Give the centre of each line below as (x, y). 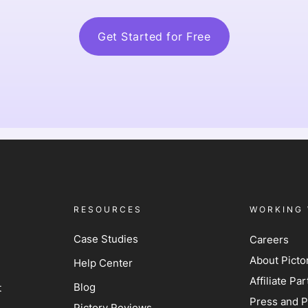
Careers (269, 240)
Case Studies (106, 239)
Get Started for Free (154, 36)
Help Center (103, 263)
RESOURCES (108, 209)
